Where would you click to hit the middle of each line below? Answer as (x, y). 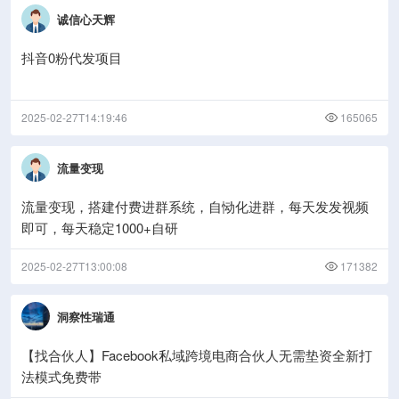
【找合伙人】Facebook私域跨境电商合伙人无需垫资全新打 (197, 355)
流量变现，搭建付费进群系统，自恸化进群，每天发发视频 (195, 206)
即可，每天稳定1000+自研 (100, 228)
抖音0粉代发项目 (72, 57)
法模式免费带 (61, 376)
